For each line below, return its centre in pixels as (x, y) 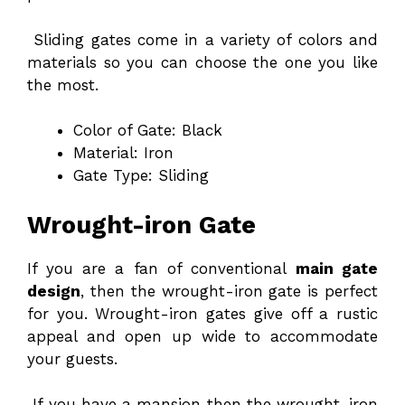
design (54, 291)
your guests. (72, 358)
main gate (336, 268)
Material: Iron (123, 153)
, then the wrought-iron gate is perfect (229, 291)
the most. (63, 85)
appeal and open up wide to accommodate (202, 336)
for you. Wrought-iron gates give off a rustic (202, 313)
